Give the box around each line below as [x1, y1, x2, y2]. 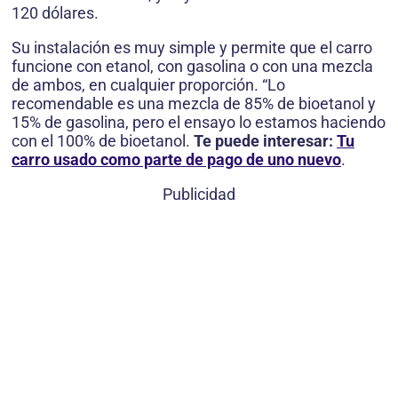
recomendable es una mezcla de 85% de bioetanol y [12, 94, 376, 114]
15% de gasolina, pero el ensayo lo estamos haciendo [12, 113, 386, 132]
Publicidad [163, 185, 235, 204]
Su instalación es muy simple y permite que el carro [12, 38, 372, 58]
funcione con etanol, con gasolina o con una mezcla [12, 57, 373, 76]
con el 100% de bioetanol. [12, 131, 194, 151]
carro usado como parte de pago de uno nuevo [12, 150, 341, 170]
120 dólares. [12, 4, 99, 23]
